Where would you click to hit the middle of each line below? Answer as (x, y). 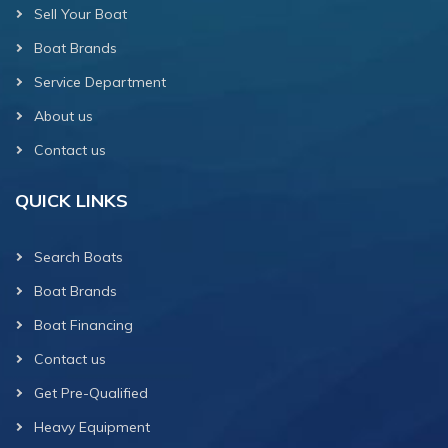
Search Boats (78, 256)
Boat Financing (83, 324)
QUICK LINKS (71, 200)
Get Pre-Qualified (91, 392)
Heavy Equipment (92, 426)
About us (63, 115)
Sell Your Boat (80, 13)
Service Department (100, 81)
